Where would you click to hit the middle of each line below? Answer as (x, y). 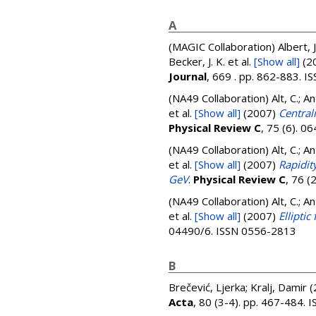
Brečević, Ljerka (207, 287)
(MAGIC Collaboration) (223, 47)
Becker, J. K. (197, 61)
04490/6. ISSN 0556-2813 (232, 231)
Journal (188, 76)
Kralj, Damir (279, 287)
